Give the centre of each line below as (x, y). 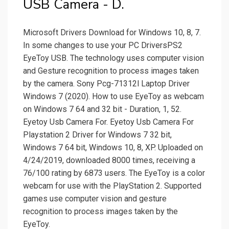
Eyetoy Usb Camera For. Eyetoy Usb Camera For (108, 122)
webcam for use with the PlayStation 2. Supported (112, 186)
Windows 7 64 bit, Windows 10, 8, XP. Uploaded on (113, 148)
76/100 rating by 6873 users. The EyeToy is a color (114, 173)
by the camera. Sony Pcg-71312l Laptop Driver (106, 84)
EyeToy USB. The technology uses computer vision (113, 58)
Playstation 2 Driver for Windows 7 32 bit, (97, 135)
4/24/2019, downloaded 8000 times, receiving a (109, 161)
